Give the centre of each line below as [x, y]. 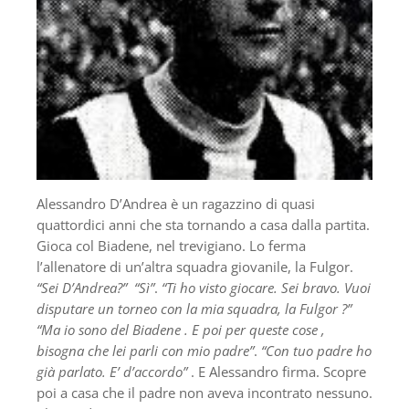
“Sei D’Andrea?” [82, 288]
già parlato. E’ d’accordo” [112, 372]
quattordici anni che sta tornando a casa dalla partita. [203, 225]
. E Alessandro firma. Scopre [277, 372]
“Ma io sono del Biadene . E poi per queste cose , [181, 330]
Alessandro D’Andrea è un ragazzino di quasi [176, 204]
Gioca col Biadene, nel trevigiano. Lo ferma [171, 246]
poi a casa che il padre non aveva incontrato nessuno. [204, 393]
